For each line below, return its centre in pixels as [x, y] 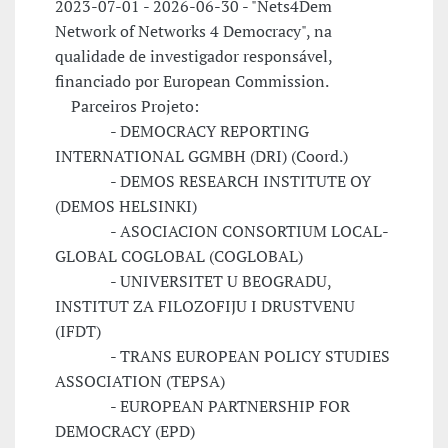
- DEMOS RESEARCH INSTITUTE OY [213, 181]
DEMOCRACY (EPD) [125, 431]
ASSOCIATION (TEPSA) [140, 381]
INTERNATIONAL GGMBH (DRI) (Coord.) [201, 156]
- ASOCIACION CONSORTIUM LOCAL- [222, 231]
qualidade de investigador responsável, [193, 56]
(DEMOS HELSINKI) [126, 206]
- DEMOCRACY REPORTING [182, 131]
